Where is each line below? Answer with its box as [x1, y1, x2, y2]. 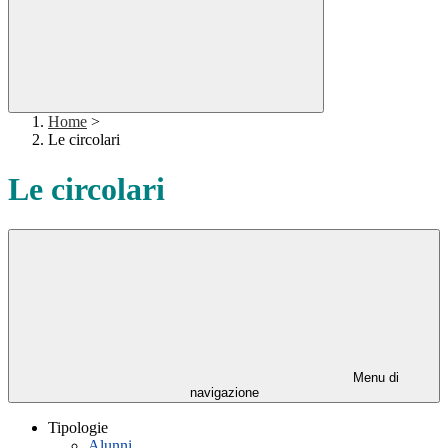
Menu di [349, 370, 399, 386]
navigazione [189, 385, 259, 401]
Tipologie [48, 419, 108, 437]
